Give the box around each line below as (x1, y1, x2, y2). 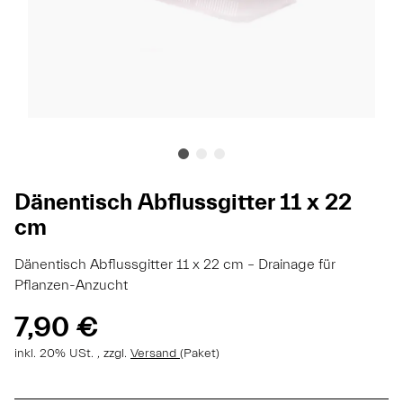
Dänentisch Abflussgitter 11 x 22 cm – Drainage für (14, 255, 336, 273)
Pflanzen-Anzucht (14, 276, 128, 293)
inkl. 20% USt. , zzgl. (14, 345, 130, 361)
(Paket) (180, 345, 219, 361)
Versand (130, 345, 180, 361)
